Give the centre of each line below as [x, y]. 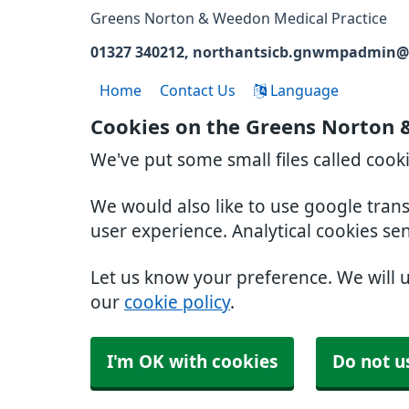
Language [303, 90]
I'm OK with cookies [192, 362]
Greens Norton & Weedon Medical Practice [239, 18]
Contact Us [198, 90]
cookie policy [177, 303]
